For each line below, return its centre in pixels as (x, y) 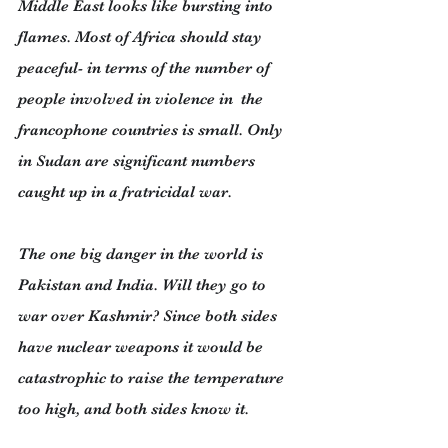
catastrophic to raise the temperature (153, 378)
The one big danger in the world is (142, 254)
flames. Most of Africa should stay (142, 37)
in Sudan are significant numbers (138, 161)
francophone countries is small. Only (152, 130)
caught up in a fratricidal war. (125, 192)
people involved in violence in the (142, 99)
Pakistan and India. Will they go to (144, 285)
